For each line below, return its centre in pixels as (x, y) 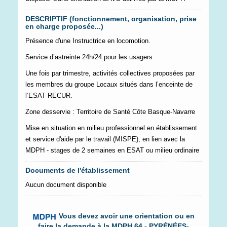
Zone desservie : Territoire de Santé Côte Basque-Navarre (110, 111)
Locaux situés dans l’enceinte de (144, 84)
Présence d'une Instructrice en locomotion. (88, 41)
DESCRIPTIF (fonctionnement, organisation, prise (111, 18)
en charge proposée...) (64, 26)
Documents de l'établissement (78, 170)
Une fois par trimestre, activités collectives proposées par (110, 73)
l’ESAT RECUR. (49, 95)
